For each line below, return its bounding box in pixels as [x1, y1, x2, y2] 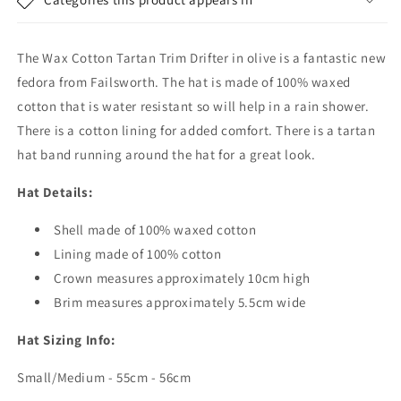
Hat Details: [17, 183, 93, 200]
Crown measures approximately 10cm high [54, 269, 311, 286]
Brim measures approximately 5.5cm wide [54, 294, 306, 311]
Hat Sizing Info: [17, 331, 115, 348]
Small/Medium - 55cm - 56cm [17, 369, 192, 386]
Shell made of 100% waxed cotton [54, 221, 257, 238]
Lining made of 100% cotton [54, 245, 222, 262]
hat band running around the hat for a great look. [17, 146, 316, 163]
